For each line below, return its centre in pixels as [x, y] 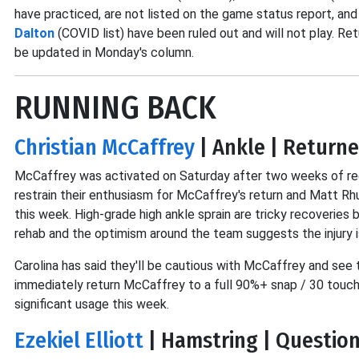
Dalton [34, 33]
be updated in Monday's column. [104, 52]
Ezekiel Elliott [79, 340]
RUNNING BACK [115, 108]
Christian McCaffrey [105, 147]
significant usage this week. [92, 304]
